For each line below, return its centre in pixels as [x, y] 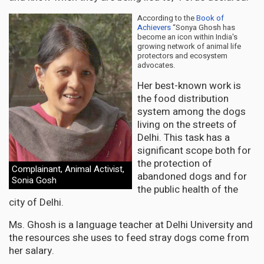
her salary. [32, 250]
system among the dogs [192, 111]
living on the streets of [187, 124]
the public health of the [188, 189]
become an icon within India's [187, 37]
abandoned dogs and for [192, 176]
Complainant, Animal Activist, [68, 169]
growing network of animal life [189, 46]
